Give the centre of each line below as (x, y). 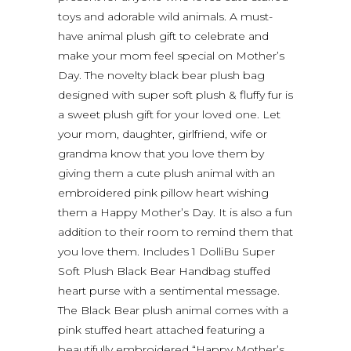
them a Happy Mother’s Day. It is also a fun (175, 212)
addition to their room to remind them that (175, 232)
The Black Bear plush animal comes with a (173, 310)
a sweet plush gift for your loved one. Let (169, 114)
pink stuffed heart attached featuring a (161, 329)
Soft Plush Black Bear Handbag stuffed (164, 271)
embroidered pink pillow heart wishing (163, 192)
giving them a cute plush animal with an (166, 173)
